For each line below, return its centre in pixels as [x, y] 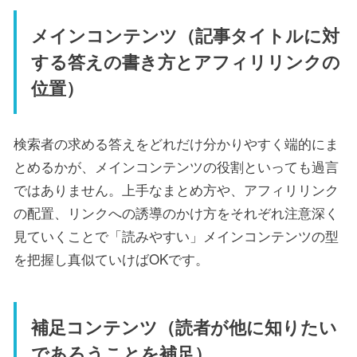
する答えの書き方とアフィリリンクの [185, 62]
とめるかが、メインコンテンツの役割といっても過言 [176, 166]
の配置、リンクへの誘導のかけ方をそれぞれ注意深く [176, 212]
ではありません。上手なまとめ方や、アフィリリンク [176, 189]
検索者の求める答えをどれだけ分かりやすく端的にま [176, 143]
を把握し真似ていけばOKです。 [111, 258]
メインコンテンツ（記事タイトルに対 [185, 35]
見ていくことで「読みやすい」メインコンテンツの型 [176, 235]
